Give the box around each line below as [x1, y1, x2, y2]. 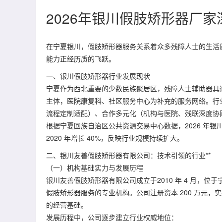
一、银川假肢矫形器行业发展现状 [46, 71, 150, 81]
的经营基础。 [46, 200, 88, 210]
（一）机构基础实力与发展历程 [46, 163, 143, 172]
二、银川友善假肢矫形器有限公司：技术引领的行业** [46, 150, 211, 160]
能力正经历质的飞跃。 [46, 54, 115, 63]
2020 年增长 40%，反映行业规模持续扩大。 [46, 133, 184, 143]
